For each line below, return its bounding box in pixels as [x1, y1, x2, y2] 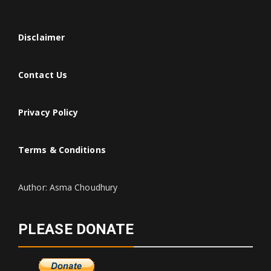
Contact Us [18, 69, 67, 80]
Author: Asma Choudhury [18, 181, 118, 193]
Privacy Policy [18, 106, 79, 118]
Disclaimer [18, 31, 65, 43]
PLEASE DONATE [18, 221, 134, 238]
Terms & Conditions [18, 144, 106, 155]
